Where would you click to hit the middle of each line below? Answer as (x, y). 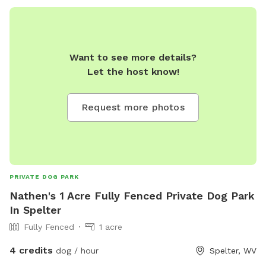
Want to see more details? (133, 58)
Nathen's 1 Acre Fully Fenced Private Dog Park (132, 196)
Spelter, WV (233, 251)
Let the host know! (133, 72)
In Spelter (35, 210)
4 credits (31, 251)
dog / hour (76, 251)
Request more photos (133, 107)
